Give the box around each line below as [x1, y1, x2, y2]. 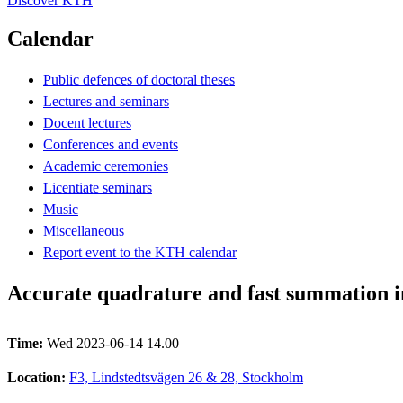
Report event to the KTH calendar [43, 244, 237, 260]
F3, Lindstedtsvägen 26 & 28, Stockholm [69, 369, 303, 385]
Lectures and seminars [43, 93, 169, 109]
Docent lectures [43, 114, 131, 130]
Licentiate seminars [43, 179, 152, 195]
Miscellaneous [43, 222, 124, 238]
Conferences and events [43, 136, 178, 152]
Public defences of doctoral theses [43, 71, 235, 87]
